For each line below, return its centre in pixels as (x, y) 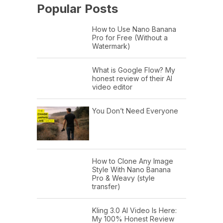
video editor (112, 87)
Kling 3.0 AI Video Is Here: (134, 211)
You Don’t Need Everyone (135, 111)
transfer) (106, 187)
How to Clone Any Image (133, 161)
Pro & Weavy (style (123, 178)
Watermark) (111, 46)
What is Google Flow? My (134, 70)
